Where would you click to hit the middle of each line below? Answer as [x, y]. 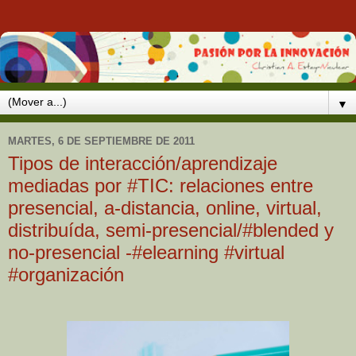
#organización [66, 274]
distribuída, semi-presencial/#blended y [171, 230]
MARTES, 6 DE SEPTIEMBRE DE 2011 [101, 141]
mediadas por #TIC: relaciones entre [161, 185]
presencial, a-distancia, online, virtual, [165, 207]
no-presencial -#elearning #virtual [146, 252]
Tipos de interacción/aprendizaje [143, 163]
